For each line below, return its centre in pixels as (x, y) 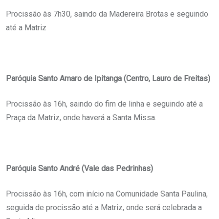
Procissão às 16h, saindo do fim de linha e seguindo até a (104, 104)
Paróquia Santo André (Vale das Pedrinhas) (79, 169)
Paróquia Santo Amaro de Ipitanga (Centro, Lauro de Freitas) (108, 79)
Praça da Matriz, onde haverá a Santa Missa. (81, 118)
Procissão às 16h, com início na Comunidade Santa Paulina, (107, 194)
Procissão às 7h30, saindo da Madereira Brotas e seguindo (107, 14)
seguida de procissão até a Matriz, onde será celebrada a (104, 208)
